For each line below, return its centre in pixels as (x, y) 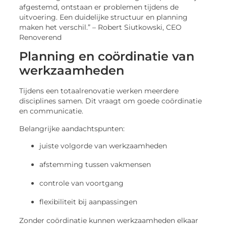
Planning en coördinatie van (107, 56)
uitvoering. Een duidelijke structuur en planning (104, 17)
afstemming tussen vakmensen (95, 164)
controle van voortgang (82, 183)
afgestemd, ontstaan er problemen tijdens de (99, 7)
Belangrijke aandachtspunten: (72, 128)
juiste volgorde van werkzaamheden (103, 146)
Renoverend (41, 37)
